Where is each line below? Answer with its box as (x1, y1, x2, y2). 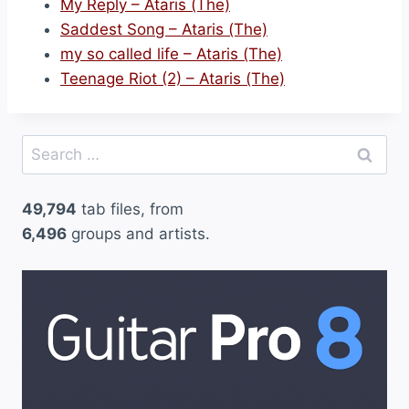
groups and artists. (67, 225, 210, 244)
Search (21, 137, 72, 155)
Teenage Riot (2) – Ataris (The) (60, 69, 285, 88)
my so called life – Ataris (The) (60, 45, 282, 63)
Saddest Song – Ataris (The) (60, 20, 267, 38)
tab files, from (77, 200, 184, 219)
